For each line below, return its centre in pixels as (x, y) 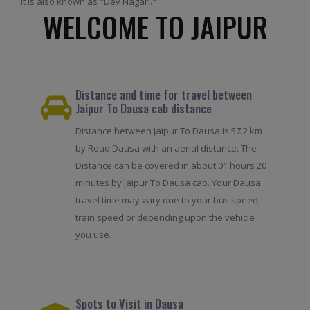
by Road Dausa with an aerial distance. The (166, 148)
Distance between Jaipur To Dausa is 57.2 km (168, 130)
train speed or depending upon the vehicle (165, 217)
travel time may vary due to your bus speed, (167, 200)
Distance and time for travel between (163, 94)
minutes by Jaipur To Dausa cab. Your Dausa (168, 182)
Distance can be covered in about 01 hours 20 (171, 165)
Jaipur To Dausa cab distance (143, 108)
